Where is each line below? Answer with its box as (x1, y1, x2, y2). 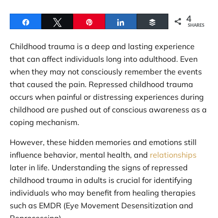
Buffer (163, 18, 182, 25)
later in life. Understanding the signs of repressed (10, 162, 188, 172)
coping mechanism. (10, 117, 79, 127)
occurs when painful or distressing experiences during (10, 91, 204, 102)
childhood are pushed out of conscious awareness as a (10, 104, 207, 114)
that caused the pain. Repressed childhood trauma (10, 79, 193, 89)
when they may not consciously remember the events (10, 66, 202, 76)
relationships (150, 149, 197, 160)
